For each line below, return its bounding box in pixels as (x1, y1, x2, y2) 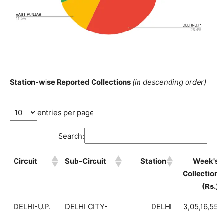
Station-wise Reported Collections (10, 77, 132, 87)
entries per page (37, 108, 94, 117)
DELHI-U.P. (14, 202, 51, 212)
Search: (58, 131, 84, 140)
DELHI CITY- (65, 202, 108, 212)
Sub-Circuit (65, 156, 106, 166)
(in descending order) (132, 77, 206, 87)
